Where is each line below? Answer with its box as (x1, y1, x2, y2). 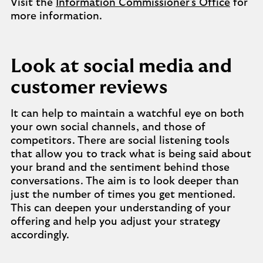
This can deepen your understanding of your (11, 203, 231, 214)
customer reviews (11, 78, 167, 97)
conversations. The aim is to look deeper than (11, 176, 239, 187)
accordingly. (11, 230, 69, 241)
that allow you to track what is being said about (11, 149, 251, 160)
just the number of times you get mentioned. (11, 190, 235, 200)
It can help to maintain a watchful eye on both (11, 109, 244, 119)
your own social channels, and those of (11, 122, 205, 133)
